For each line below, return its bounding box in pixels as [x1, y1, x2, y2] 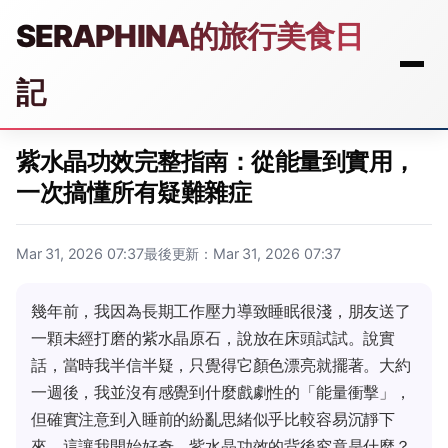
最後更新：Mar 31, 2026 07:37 [143, 245, 342, 262]
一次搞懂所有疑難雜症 [16, 178, 252, 207]
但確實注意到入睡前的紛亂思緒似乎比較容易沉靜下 [31, 409, 396, 429]
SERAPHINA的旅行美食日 [16, 18, 364, 54]
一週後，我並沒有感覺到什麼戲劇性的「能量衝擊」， [31, 382, 411, 402]
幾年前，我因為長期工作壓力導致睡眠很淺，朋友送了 [31, 301, 411, 321]
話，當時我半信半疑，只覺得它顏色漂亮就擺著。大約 [31, 355, 411, 375]
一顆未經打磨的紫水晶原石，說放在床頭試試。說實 [31, 328, 396, 348]
